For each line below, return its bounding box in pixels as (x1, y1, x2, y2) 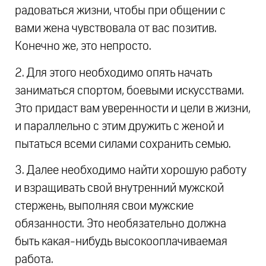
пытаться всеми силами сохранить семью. (15, 138, 231, 150)
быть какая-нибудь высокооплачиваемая (15, 235, 227, 248)
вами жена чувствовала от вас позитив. (15, 23, 217, 35)
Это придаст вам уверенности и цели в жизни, (15, 102, 251, 115)
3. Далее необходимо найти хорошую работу (15, 164, 246, 176)
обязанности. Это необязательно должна (15, 217, 226, 230)
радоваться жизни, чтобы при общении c (15, 5, 226, 17)
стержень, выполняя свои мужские (15, 199, 194, 212)
